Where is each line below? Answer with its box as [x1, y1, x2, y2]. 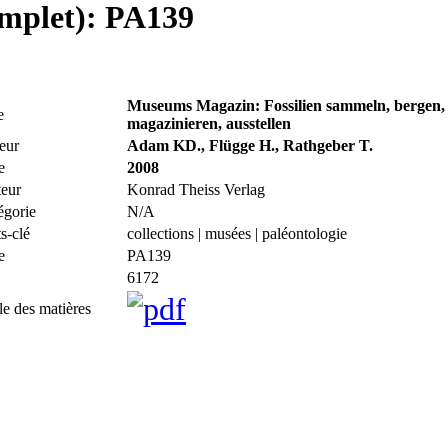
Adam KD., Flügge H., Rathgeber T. [127, 136, 373, 154]
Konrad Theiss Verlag [127, 180, 265, 198]
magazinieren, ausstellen [127, 114, 291, 132]
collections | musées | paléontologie [127, 224, 347, 242]
